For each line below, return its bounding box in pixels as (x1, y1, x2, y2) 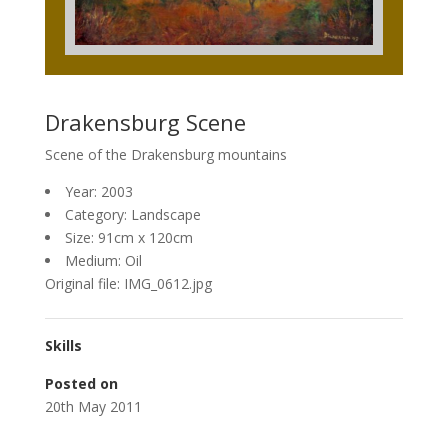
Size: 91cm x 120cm (64, 227, 193, 247)
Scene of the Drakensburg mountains (44, 144, 287, 164)
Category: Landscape (64, 204, 201, 224)
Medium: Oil (64, 250, 142, 270)
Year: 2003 (64, 181, 133, 201)
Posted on (44, 373, 118, 393)
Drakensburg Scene (44, 106, 246, 137)
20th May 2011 (44, 396, 142, 416)
